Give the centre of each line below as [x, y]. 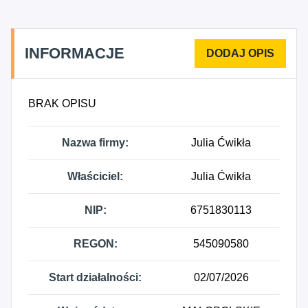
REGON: [95, 244]
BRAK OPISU [62, 103]
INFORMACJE [75, 53]
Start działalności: [95, 277]
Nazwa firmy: [95, 143]
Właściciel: [95, 176]
